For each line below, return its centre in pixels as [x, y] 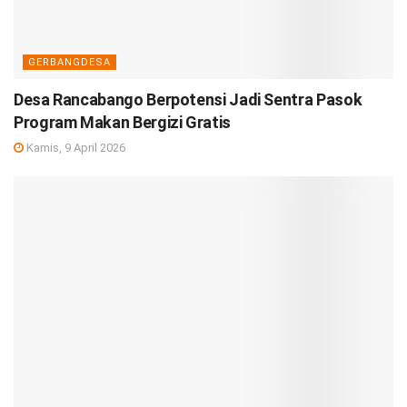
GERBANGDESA [69, 62]
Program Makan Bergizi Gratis [122, 122]
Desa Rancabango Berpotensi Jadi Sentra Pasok [188, 99]
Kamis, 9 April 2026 [74, 147]
